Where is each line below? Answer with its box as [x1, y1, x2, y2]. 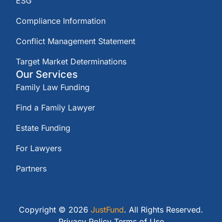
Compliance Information [16, 16, 106, 26]
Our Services [16, 68, 78, 80]
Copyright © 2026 [19, 205, 91, 215]
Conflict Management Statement [16, 36, 135, 46]
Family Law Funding [16, 82, 90, 92]
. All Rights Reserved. [124, 205, 203, 215]
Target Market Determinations [16, 56, 126, 66]
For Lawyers [16, 143, 61, 153]
